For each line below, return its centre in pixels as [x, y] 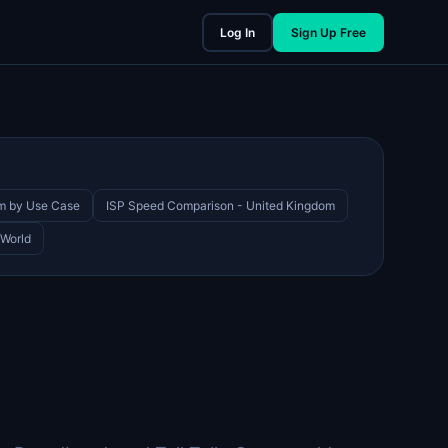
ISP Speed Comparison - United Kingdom [220, 205]
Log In [237, 32]
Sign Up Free [328, 32]
